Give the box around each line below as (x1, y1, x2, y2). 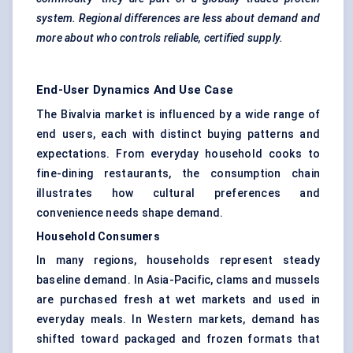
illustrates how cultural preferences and (36, 187, 320, 200)
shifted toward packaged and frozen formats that (36, 333, 320, 346)
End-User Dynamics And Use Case (36, 83, 233, 98)
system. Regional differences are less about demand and (36, 12, 320, 25)
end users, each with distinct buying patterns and (36, 128, 320, 141)
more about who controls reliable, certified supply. (36, 32, 284, 45)
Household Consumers (36, 230, 160, 243)
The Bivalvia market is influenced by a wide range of (36, 108, 320, 121)
